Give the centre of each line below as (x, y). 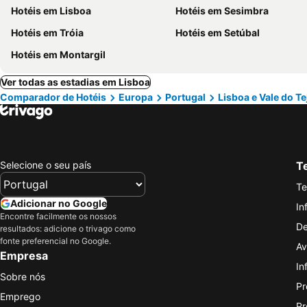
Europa (136, 97)
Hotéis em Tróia (47, 33)
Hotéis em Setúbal (218, 33)
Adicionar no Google (59, 203)
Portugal (185, 97)
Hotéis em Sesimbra (222, 11)
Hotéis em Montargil (58, 54)
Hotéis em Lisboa (51, 11)
